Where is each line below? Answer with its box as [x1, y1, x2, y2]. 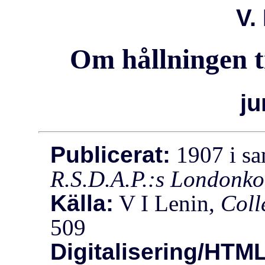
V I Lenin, [114, 190, 221, 216]
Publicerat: [50, 142, 171, 168]
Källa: [50, 190, 114, 216]
